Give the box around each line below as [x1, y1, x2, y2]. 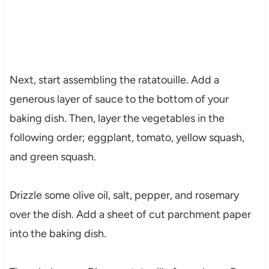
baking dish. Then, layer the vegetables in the [9, 111, 225, 125]
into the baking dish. [9, 226, 106, 240]
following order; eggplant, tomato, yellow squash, [9, 130, 244, 144]
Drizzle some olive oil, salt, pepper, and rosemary [9, 188, 239, 202]
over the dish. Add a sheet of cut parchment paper [9, 207, 251, 221]
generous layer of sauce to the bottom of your [9, 92, 229, 106]
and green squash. [9, 150, 96, 163]
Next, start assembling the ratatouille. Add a [9, 73, 219, 86]
